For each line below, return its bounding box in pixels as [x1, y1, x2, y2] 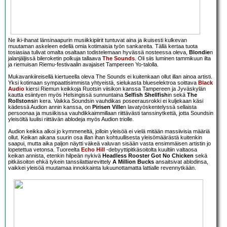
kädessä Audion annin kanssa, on [8, 104, 92, 110]
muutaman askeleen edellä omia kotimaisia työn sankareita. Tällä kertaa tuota [8, 43, 198, 50]
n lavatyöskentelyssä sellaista [123, 104, 197, 110]
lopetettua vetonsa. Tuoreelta [8, 146, 81, 153]
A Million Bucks [112, 159, 154, 165]
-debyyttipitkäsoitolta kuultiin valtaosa [105, 146, 197, 153]
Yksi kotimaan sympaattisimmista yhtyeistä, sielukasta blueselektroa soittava [8, 80, 198, 86]
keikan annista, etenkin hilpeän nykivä [8, 153, 102, 159]
